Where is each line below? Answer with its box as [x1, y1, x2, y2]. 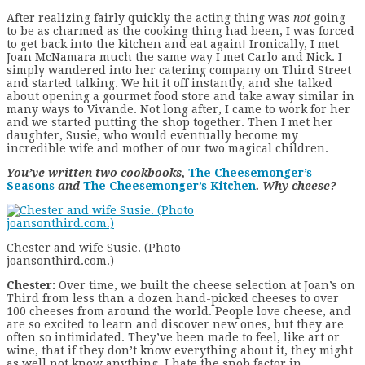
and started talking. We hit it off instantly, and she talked [7, 76, 332, 90]
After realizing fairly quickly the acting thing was [7, 11, 293, 24]
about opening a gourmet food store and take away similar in [7, 89, 354, 103]
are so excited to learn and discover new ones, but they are [7, 317, 344, 331]
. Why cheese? [256, 178, 336, 192]
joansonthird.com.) [7, 253, 114, 267]
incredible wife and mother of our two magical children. [7, 141, 328, 155]
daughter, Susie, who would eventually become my [7, 128, 298, 142]
